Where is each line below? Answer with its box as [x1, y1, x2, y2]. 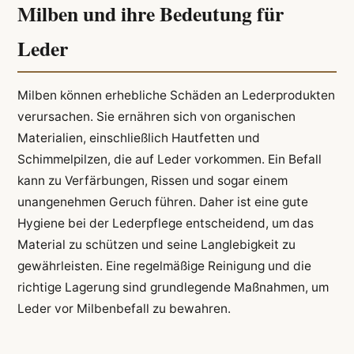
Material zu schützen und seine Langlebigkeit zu [17, 236, 296, 252]
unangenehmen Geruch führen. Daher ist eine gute [17, 194, 308, 209]
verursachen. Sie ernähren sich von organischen [17, 108, 296, 124]
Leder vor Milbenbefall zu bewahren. [17, 300, 231, 316]
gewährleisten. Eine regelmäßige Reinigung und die [17, 258, 311, 273]
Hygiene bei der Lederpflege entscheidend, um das [17, 215, 314, 231]
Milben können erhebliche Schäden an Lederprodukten [17, 87, 335, 103]
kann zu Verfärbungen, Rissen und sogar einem [17, 172, 288, 188]
